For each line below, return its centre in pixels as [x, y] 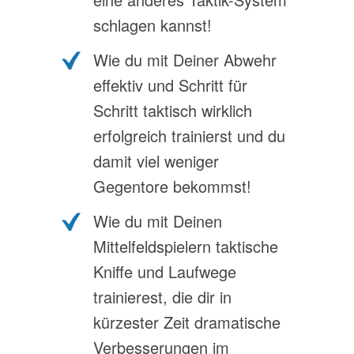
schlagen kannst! [153, 25]
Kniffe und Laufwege [165, 271]
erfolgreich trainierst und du [189, 136]
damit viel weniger [156, 161]
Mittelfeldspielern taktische [186, 246]
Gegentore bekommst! [172, 186]
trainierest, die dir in [162, 297]
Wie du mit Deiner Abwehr [185, 60]
